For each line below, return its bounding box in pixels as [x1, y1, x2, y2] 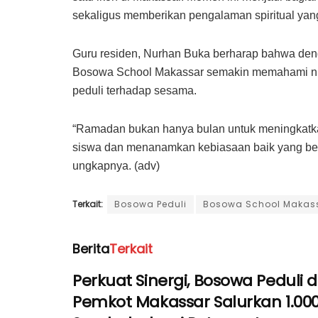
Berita [72, 239, 109, 258]
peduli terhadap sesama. [72, 84, 197, 97]
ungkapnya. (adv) [72, 159, 160, 172]
